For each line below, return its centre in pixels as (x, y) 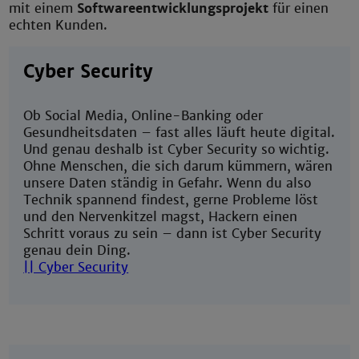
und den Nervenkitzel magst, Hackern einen (161, 216)
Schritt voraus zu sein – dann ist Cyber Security (173, 233)
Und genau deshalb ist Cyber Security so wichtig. (177, 149)
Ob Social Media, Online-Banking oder (143, 115)
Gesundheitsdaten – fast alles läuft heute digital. (179, 132)
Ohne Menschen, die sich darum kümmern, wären (178, 166)
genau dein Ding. (77, 250)
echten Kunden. (58, 26)
